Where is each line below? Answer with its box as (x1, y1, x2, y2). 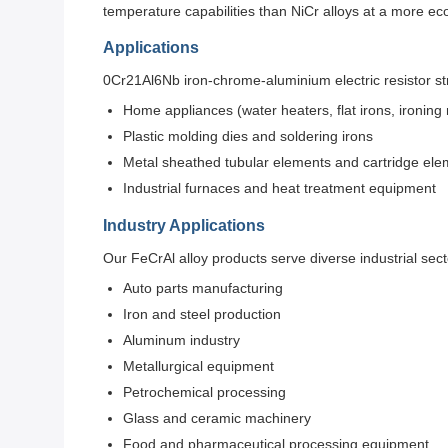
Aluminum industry (123, 332, 240, 348)
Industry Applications (103, 217, 265, 234)
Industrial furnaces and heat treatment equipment (123, 180, 436, 196)
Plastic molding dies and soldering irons (123, 128, 373, 144)
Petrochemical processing (123, 384, 286, 400)
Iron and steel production (123, 306, 281, 322)
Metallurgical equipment (123, 358, 274, 374)
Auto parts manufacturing (123, 280, 283, 296)
